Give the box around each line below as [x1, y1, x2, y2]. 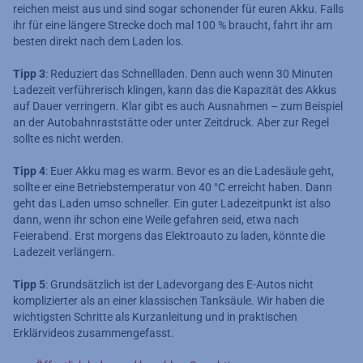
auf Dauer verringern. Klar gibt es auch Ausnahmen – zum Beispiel [13, 100, 343, 113]
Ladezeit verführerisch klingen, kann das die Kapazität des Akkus [13, 83, 336, 97]
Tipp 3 [13, 67, 45, 81]
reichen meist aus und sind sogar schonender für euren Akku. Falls [13, 2, 344, 16]
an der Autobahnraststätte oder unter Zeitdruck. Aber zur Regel [13, 116, 329, 130]
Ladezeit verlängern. [13, 246, 115, 259]
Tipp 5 [13, 278, 45, 292]
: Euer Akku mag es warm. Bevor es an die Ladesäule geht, [45, 164, 334, 178]
